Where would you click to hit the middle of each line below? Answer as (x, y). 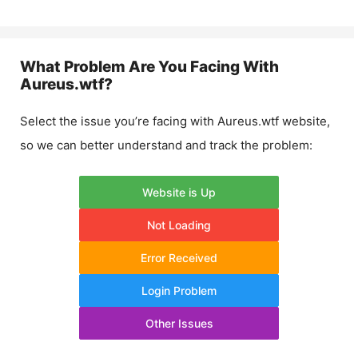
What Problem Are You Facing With (149, 67)
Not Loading (179, 225)
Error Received (179, 257)
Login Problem (179, 290)
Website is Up (179, 192)
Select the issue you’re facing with (119, 121)
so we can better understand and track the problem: (166, 145)
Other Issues (179, 323)
